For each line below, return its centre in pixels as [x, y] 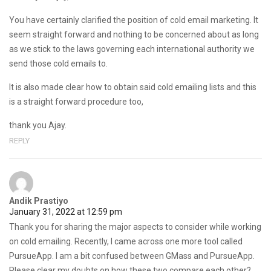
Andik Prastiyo [39, 201]
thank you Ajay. [38, 125]
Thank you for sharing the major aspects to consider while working [135, 227]
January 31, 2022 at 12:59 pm [66, 211]
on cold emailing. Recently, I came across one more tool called [126, 241]
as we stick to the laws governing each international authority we [132, 49]
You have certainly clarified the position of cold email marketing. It [134, 20]
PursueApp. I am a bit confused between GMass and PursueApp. [132, 256]
